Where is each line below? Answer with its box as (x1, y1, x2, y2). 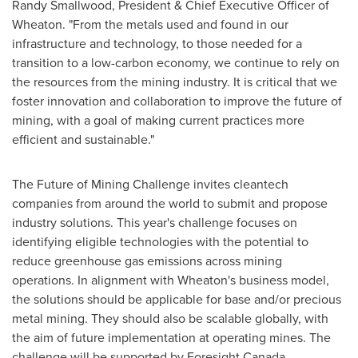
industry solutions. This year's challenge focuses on (12, 213, 297, 231)
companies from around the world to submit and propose (12, 194, 328, 212)
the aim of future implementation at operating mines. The (12, 328, 331, 346)
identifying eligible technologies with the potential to (12, 233, 308, 250)
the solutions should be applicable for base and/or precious (12, 290, 341, 308)
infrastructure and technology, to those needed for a (12, 34, 302, 52)
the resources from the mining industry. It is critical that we (12, 73, 337, 90)
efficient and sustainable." (12, 130, 154, 148)
